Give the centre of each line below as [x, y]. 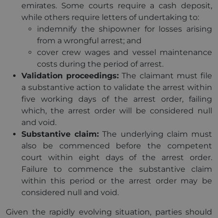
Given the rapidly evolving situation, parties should [109, 212]
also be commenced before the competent [117, 146]
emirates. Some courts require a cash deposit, [117, 6]
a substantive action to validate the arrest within [117, 87]
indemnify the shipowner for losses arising [125, 29]
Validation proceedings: [70, 76]
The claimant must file [166, 76]
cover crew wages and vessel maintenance [125, 52]
